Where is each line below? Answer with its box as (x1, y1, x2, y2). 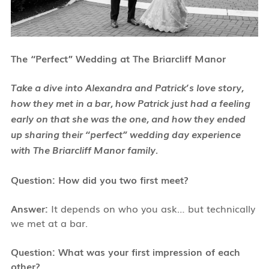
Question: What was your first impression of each (10, 244, 240, 259)
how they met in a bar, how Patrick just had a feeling (10, 98, 250, 109)
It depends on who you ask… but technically (47, 201, 255, 216)
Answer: (10, 201, 48, 216)
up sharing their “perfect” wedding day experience (10, 130, 241, 140)
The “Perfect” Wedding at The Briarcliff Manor (10, 50, 226, 65)
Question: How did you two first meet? (10, 172, 189, 187)
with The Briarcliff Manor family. (10, 145, 158, 156)
